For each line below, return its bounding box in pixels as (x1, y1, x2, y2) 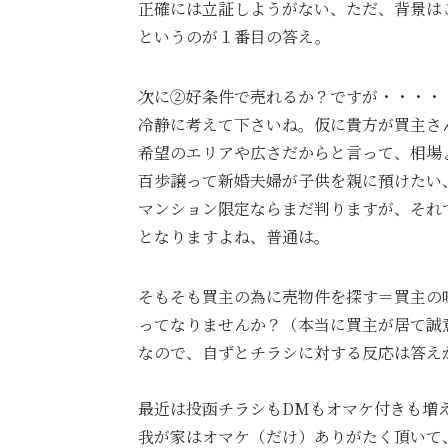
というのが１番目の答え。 (138, 24, 331, 48)
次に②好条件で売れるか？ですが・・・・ (138, 84, 442, 108)
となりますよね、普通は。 (138, 224, 330, 248)
